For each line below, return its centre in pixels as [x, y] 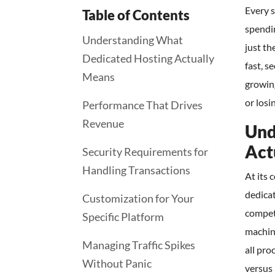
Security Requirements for [145, 152]
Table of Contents [136, 15]
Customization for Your [138, 198]
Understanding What [133, 40]
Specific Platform [123, 217]
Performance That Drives [142, 105]
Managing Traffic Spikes [139, 245]
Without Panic [117, 263]
